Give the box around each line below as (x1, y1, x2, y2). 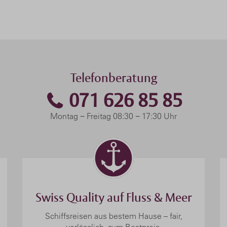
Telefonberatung (70, 70, 157, 85)
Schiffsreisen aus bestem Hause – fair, (45, 211, 182, 221)
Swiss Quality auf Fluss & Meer (35, 191, 192, 205)
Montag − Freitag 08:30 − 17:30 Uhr (50, 110, 177, 121)
